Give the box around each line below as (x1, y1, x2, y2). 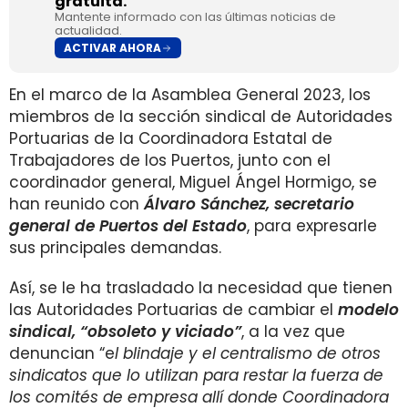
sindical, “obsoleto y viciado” (9, 321, 241, 342)
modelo (338, 299, 399, 321)
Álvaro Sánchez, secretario (144, 193, 354, 215)
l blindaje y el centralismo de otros (115, 342, 381, 364)
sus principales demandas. (9, 237, 221, 259)
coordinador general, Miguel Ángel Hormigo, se (9, 171, 377, 193)
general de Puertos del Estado (9, 215, 247, 237)
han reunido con (9, 193, 144, 215)
